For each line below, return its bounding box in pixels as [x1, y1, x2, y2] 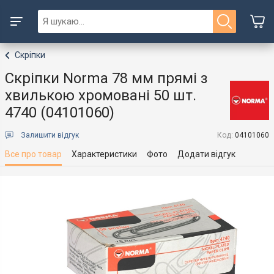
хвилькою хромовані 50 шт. [5, 87, 196, 104]
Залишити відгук [21, 131, 79, 139]
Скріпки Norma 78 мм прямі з [5, 70, 208, 87]
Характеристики [72, 149, 137, 159]
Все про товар [5, 149, 62, 159]
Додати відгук [177, 149, 235, 159]
